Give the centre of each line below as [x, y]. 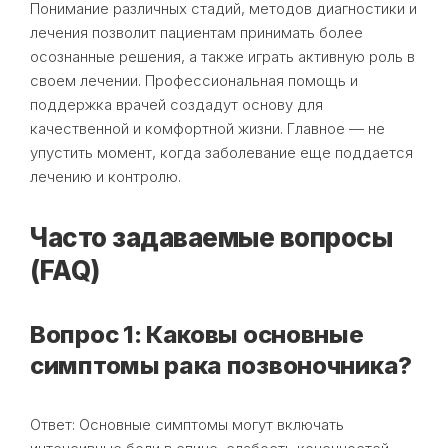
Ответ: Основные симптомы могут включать [187, 424]
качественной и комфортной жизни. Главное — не [207, 128]
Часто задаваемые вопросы [211, 237]
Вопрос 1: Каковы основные [197, 334]
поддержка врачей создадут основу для [176, 104]
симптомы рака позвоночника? [221, 365]
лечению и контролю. [105, 176]
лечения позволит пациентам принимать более [196, 32]
